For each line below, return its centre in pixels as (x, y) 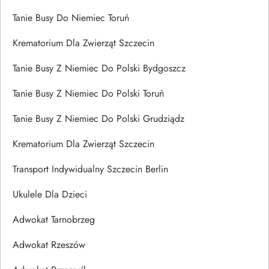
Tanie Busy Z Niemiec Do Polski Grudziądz (98, 118)
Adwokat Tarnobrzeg (54, 219)
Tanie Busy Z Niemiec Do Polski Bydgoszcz (99, 68)
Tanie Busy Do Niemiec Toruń (71, 17)
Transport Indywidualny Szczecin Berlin (90, 169)
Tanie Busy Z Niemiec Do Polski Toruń (88, 93)
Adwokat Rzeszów (49, 244)
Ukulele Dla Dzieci (50, 194)
